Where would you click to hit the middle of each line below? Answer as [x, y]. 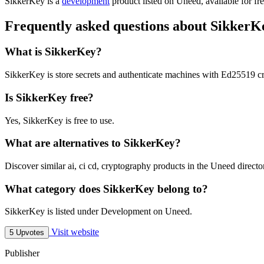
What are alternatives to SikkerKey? [93, 143]
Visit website [74, 232]
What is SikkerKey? [53, 52]
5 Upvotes [27, 233]
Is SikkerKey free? [49, 97]
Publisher [22, 253]
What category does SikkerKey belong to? [106, 189]
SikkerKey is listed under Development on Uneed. [98, 212]
